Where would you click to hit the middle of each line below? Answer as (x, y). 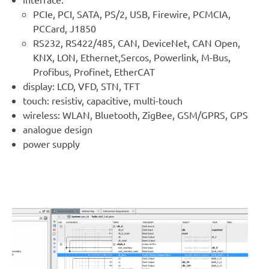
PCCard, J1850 (65, 29)
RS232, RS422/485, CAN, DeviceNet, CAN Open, (137, 43)
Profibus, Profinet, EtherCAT (94, 72)
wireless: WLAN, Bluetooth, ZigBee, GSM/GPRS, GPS (135, 115)
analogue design (57, 129)
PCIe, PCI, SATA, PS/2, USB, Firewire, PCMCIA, (132, 14)
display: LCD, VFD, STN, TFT (81, 86)
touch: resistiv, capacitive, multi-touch (102, 101)
